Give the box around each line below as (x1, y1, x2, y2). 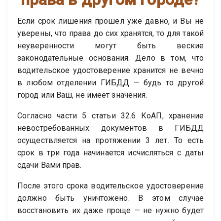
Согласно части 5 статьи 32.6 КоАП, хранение (17, 111, 204, 121)
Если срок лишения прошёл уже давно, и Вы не (17, 16, 204, 26)
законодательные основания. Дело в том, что (17, 53, 204, 63)
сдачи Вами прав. (17, 160, 82, 170)
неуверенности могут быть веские (17, 41, 204, 51)
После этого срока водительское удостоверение (17, 181, 204, 191)
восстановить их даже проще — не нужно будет (17, 206, 204, 216)
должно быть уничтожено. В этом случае (17, 193, 204, 203)
